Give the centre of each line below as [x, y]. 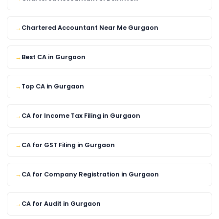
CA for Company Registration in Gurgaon [90, 175]
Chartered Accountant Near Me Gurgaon [90, 28]
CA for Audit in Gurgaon [61, 204]
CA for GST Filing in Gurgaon [68, 145]
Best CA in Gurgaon [54, 57]
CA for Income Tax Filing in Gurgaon [81, 116]
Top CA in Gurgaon [53, 87]
